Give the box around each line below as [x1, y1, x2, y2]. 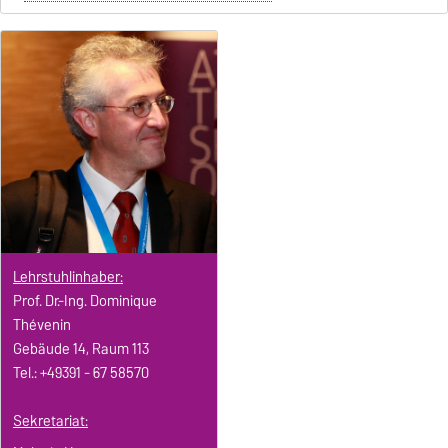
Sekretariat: [13, 408, 88, 433]
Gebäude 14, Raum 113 [13, 336, 149, 361]
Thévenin [13, 312, 71, 337]
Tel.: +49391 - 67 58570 [13, 360, 149, 385]
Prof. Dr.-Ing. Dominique [13, 288, 157, 313]
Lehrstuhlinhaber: [13, 264, 123, 289]
